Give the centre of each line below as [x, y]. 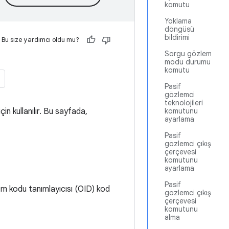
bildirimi [177, 37]
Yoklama [178, 21]
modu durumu [188, 62]
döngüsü [179, 29]
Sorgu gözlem [188, 54]
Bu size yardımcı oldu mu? [40, 40]
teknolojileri [184, 103]
